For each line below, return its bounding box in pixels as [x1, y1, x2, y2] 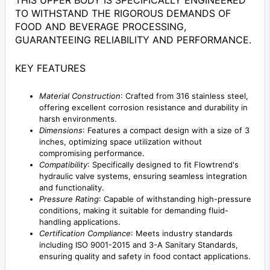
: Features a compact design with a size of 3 [83, 125, 250, 136]
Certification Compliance [39, 228, 131, 239]
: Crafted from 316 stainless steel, [121, 91, 248, 101]
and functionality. [39, 183, 104, 193]
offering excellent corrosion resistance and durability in [39, 102, 248, 113]
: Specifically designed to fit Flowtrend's [87, 160, 239, 170]
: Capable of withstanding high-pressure [99, 194, 251, 204]
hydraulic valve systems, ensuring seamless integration [39, 171, 247, 181]
